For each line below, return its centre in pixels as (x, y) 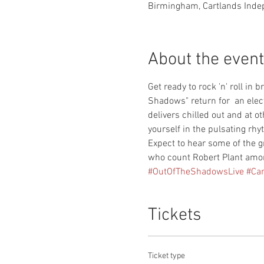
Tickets (174, 215)
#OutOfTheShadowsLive (196, 172)
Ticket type (166, 256)
